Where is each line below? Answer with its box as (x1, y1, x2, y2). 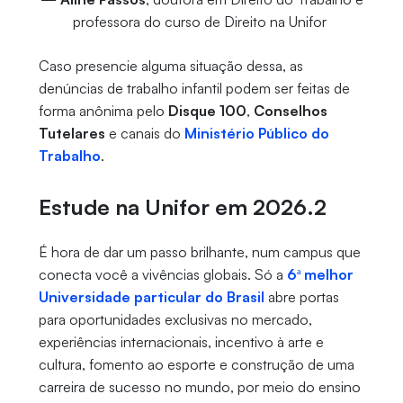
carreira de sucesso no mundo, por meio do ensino (38, 378, 361, 397)
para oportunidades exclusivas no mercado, (38, 310, 312, 329)
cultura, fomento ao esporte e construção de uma (38, 355, 354, 374)
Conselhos (253, 102, 327, 121)
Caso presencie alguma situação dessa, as (38, 57, 303, 76)
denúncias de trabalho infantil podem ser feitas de (38, 79, 350, 98)
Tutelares (38, 124, 105, 143)
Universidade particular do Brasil (38, 288, 264, 307)
